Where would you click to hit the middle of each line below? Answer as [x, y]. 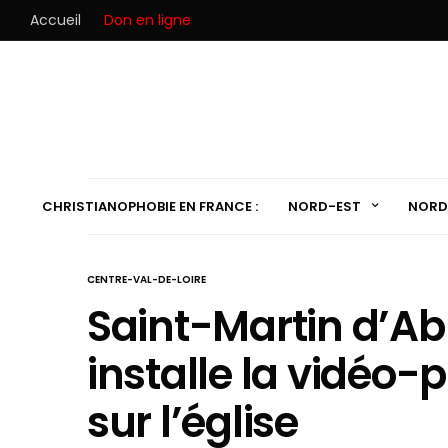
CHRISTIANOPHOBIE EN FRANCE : [149, 206]
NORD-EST [324, 206]
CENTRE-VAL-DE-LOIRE [146, 279]
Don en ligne [147, 20]
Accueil [55, 20]
